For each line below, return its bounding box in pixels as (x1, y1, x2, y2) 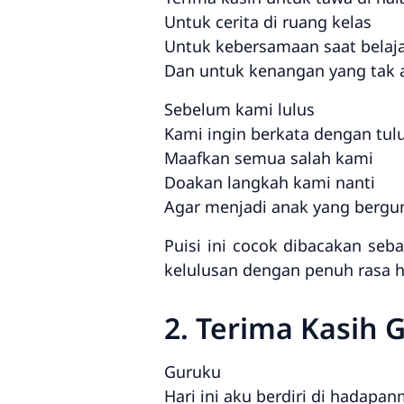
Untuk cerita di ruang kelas (164, 10, 372, 32)
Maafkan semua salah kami (164, 146, 373, 169)
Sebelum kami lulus (164, 97, 315, 120)
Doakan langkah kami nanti (164, 170, 375, 193)
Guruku (164, 360, 221, 382)
